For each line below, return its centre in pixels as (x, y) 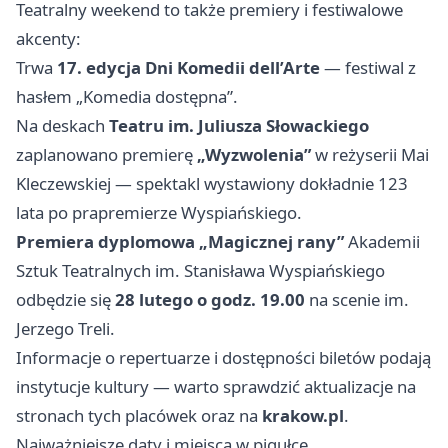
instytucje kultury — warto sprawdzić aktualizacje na (216, 386)
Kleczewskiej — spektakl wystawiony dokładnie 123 (212, 183)
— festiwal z (368, 67)
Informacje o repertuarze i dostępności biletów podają (223, 357)
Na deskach (62, 125)
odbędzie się (65, 299)
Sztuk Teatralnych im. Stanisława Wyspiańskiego (200, 270)
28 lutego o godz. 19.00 (210, 299)
